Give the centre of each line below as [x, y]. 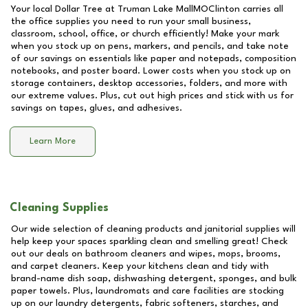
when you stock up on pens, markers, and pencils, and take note [150, 46]
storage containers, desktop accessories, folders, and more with [149, 83]
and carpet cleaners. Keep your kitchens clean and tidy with [140, 266]
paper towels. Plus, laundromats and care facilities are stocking [147, 291]
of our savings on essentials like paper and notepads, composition [154, 58]
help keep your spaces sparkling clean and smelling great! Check [149, 241]
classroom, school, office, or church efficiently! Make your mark [145, 34]
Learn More [53, 142]
